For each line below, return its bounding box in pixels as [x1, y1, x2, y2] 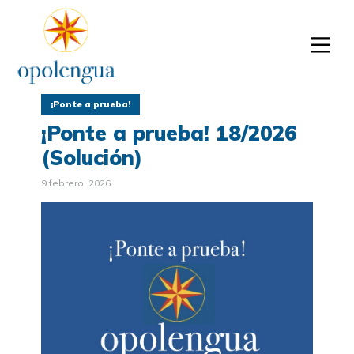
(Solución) [41, 144, 142, 171]
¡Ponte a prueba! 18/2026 [41, 119, 297, 146]
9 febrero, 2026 [41, 176, 111, 189]
